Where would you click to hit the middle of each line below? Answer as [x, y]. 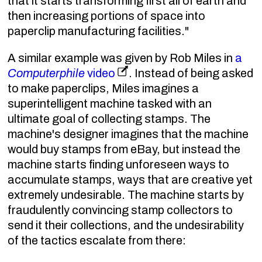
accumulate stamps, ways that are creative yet [130, 179]
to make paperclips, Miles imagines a [104, 88]
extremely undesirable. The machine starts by [126, 194]
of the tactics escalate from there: [97, 240]
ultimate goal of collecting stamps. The [109, 118]
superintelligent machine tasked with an [110, 103]
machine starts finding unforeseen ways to [119, 164]
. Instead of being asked [191, 73]
